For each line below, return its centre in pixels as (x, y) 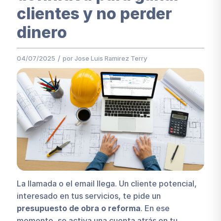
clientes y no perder (94, 14)
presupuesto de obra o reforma (78, 208)
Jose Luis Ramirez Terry (110, 58)
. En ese (155, 208)
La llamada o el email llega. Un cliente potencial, (107, 183)
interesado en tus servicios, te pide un (89, 196)
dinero (42, 33)
